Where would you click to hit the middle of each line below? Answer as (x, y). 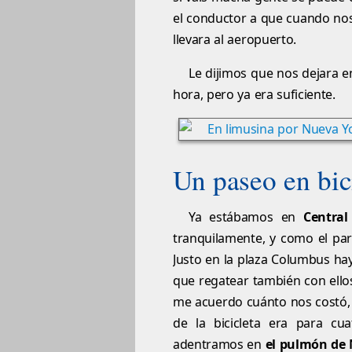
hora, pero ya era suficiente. (254, 95)
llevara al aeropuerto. (235, 40)
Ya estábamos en (246, 217)
